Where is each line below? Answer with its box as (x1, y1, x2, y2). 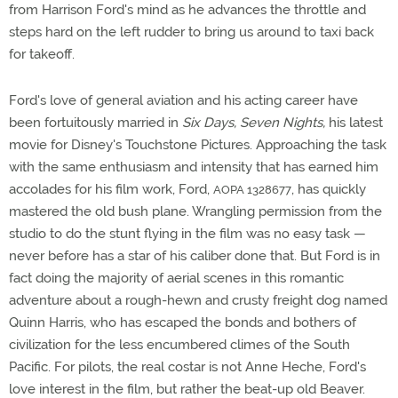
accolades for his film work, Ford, (9, 181, 213, 197)
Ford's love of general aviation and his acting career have (9, 92, 358, 108)
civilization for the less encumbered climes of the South (9, 337, 350, 353)
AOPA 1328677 (213, 183, 291, 196)
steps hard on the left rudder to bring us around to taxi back (9, 24, 374, 40)
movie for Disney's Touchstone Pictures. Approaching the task (9, 137, 386, 153)
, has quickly (291, 181, 366, 197)
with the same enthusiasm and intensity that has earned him (9, 159, 378, 175)
